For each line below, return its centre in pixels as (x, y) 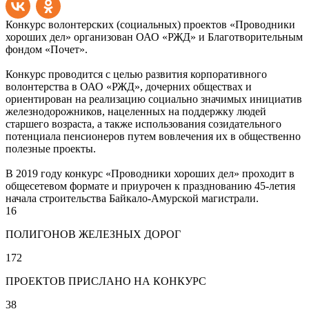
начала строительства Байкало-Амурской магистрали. (132, 198)
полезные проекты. (51, 149)
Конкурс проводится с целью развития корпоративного (136, 74)
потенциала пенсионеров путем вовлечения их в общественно (153, 136)
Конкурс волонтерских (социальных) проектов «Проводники (150, 24)
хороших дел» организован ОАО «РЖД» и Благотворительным (154, 37)
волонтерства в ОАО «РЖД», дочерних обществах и (129, 87)
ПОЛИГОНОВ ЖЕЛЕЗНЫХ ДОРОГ (93, 234)
